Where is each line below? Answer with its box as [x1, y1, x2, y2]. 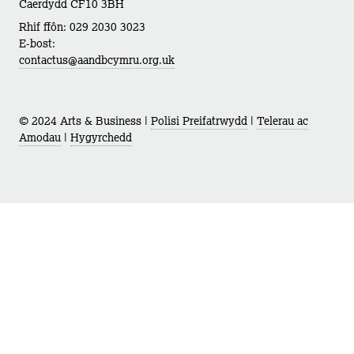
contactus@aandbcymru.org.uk [19, 51, 175, 68]
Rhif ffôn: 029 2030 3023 [19, 18, 145, 35]
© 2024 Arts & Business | [19, 112, 151, 129]
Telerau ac [257, 112, 308, 129]
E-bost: [19, 35, 55, 51]
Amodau [19, 129, 61, 145]
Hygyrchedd [70, 129, 132, 145]
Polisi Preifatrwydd [151, 112, 247, 129]
